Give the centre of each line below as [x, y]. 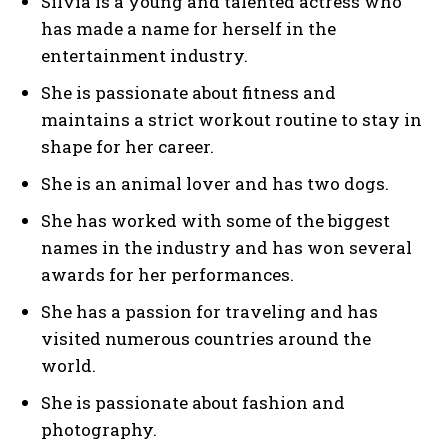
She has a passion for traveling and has [209, 311]
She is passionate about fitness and [188, 92]
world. [68, 365]
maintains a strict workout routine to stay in [231, 119]
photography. [99, 429]
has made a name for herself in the [188, 28]
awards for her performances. [167, 274]
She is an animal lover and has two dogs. [215, 183]
